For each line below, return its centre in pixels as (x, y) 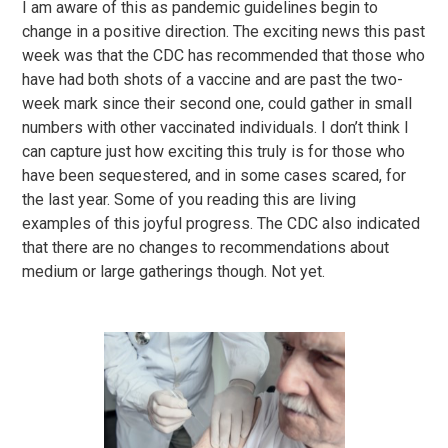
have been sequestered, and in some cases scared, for (214, 175)
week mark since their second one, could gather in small (217, 103)
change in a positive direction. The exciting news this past (224, 31)
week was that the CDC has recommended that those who (224, 55)
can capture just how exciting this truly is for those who (214, 151)
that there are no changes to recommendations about (206, 247)
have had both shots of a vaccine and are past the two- (213, 79)
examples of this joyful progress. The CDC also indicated (221, 223)
